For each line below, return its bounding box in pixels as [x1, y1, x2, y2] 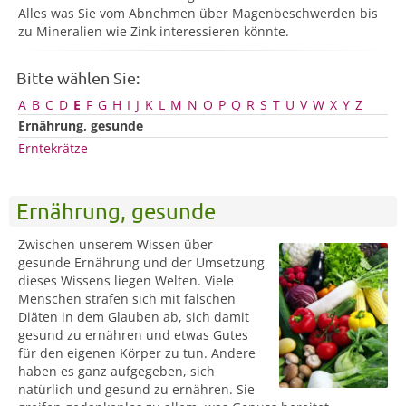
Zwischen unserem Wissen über [18, 236, 213, 253]
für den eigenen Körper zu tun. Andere [18, 344, 256, 362]
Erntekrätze [18, 140, 88, 157]
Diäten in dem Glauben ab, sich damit [18, 308, 249, 325]
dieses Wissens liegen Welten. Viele [18, 272, 234, 289]
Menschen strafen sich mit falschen [18, 290, 236, 307]
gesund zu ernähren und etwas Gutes [18, 326, 248, 343]
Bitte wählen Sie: [16, 68, 140, 87]
